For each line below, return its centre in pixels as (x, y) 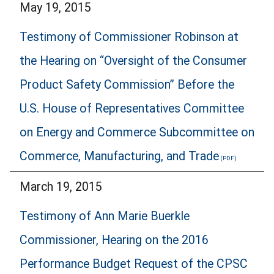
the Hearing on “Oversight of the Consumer (133, 61)
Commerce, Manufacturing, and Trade (119, 157)
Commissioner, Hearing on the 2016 (114, 240)
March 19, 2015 (61, 187)
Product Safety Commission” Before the (127, 85)
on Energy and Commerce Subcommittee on (137, 133)
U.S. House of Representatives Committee (132, 109)
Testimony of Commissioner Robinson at (129, 37)
